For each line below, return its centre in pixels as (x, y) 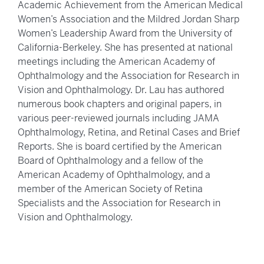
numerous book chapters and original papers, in (120, 104)
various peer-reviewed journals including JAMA (118, 118)
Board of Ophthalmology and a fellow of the (110, 161)
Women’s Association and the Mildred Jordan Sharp (128, 19)
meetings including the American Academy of (116, 62)
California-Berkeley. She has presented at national (125, 48)
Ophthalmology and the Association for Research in (128, 76)
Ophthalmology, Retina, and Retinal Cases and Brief (129, 133)
